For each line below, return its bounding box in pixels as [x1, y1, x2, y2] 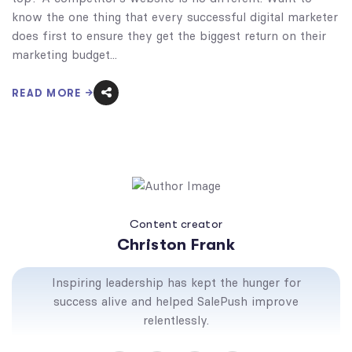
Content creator [129, 216, 223, 231]
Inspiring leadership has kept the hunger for [51, 274, 301, 290]
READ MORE [12, 86, 82, 99]
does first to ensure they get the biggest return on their [12, 27, 326, 43]
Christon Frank [116, 235, 236, 254]
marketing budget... [12, 46, 117, 62]
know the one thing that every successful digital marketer [12, 9, 338, 24]
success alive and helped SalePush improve [53, 293, 299, 309]
